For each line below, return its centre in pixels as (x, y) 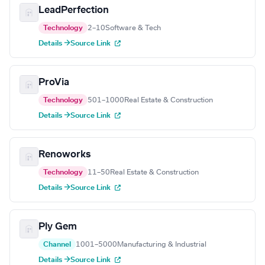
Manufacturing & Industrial (162, 245)
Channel (57, 245)
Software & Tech (133, 28)
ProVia (54, 83)
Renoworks (64, 155)
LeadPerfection (74, 10)
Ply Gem (58, 227)
